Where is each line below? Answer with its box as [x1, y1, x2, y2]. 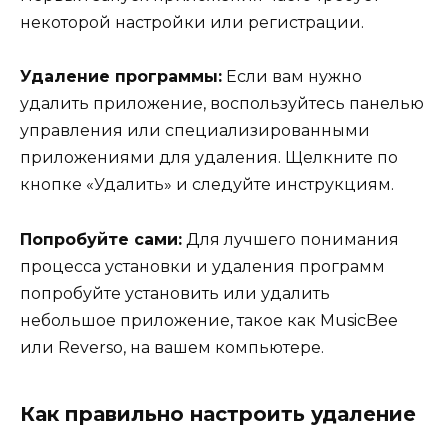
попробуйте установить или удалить [20, 283, 330, 303]
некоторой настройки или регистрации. [20, 13, 364, 33]
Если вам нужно [222, 67, 362, 87]
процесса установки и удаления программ [20, 256, 385, 276]
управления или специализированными [20, 121, 370, 141]
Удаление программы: [20, 67, 222, 87]
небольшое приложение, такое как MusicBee [20, 310, 398, 330]
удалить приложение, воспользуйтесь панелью [20, 94, 424, 114]
